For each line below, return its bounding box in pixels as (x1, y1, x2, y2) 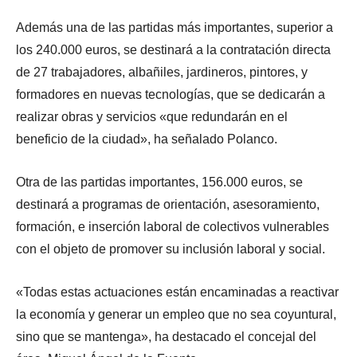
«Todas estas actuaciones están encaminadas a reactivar (16, 284, 339, 299)
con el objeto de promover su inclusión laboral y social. (16, 241, 325, 256)
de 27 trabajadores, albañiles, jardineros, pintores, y (16, 65, 308, 79)
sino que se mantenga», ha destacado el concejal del (16, 329, 316, 343)
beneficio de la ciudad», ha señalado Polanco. (16, 131, 277, 146)
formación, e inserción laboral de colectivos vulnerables (16, 219, 329, 233)
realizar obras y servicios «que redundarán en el (16, 109, 288, 124)
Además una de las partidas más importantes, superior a (16, 20, 333, 34)
